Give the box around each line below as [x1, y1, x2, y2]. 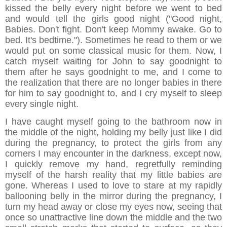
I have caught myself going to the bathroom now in [5, 117, 222, 127]
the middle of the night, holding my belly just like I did [5, 127, 222, 138]
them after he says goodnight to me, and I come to [5, 67, 222, 78]
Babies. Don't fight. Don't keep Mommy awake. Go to [5, 24, 222, 35]
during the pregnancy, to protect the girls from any [5, 138, 222, 148]
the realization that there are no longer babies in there [5, 78, 222, 88]
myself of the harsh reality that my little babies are [5, 170, 222, 180]
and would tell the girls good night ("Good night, [5, 14, 222, 24]
